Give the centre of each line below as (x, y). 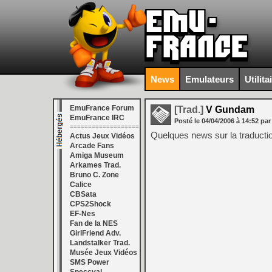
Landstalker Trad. (100, 243)
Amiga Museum (97, 155)
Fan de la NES (94, 223)
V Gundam (229, 110)
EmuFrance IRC (97, 118)
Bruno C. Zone (94, 175)
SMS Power (90, 262)
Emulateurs (209, 79)
